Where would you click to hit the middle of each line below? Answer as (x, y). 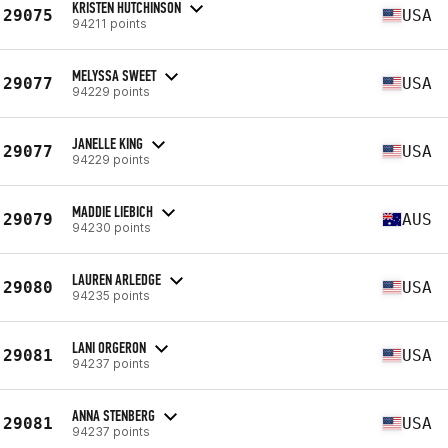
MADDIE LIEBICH (112, 211)
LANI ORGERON (109, 347)
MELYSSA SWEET (114, 75)
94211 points (109, 23)
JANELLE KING (107, 143)
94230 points (111, 227)
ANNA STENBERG (113, 415)
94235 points (111, 295)
